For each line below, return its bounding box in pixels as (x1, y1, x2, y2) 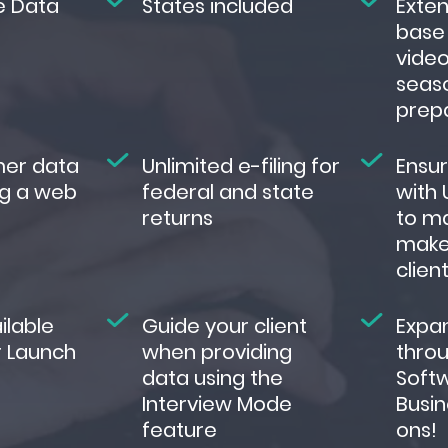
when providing (141, 338, 292, 367)
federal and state (141, 178, 314, 207)
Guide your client (141, 312, 307, 341)
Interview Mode (141, 390, 292, 419)
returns (141, 204, 213, 233)
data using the (141, 364, 283, 393)
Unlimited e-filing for (141, 152, 340, 181)
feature (141, 416, 217, 445)
